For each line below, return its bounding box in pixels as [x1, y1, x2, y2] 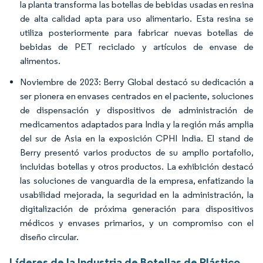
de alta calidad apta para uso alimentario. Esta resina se [20, 12, 254, 24]
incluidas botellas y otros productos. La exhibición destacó [20, 160, 254, 172]
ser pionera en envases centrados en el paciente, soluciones [20, 90, 254, 102]
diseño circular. [20, 231, 79, 242]
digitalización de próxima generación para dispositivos [20, 203, 254, 214]
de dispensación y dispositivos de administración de [20, 104, 254, 116]
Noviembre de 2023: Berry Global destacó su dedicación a [20, 76, 254, 87]
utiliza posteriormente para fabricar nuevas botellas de [20, 26, 254, 38]
